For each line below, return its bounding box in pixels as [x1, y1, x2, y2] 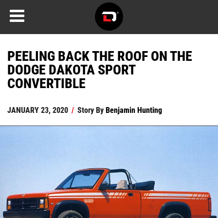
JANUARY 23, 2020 [7, 105, 68, 115]
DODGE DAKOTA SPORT [7, 60, 135, 78]
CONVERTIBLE [7, 73, 86, 92]
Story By [75, 105, 106, 115]
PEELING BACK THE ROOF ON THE [7, 46, 192, 65]
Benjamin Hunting [106, 105, 162, 115]
